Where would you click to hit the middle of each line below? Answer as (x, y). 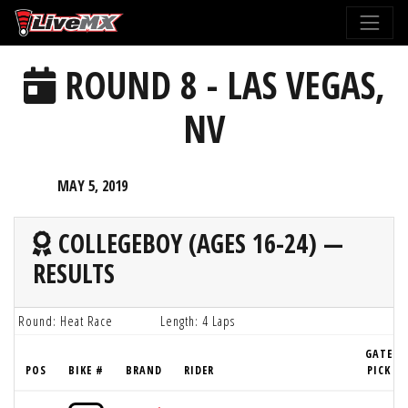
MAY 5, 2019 (92, 185)
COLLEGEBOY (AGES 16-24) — (198, 243)
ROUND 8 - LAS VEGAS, (220, 86)
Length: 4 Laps (198, 321)
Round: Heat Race (66, 321)
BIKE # (86, 370)
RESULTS (74, 273)
